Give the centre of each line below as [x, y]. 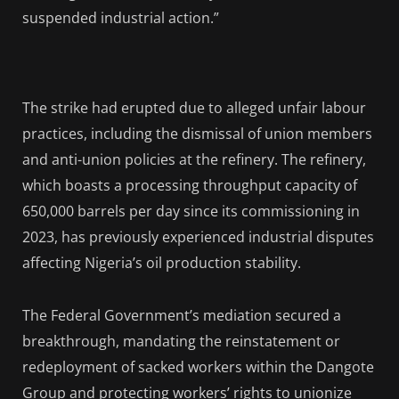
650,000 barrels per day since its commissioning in [191, 212]
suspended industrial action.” [121, 18]
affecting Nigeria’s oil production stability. [162, 263]
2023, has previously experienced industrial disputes [198, 237]
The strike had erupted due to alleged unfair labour [194, 108]
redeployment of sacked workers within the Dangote [198, 366]
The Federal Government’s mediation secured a [182, 315]
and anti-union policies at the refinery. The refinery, [194, 160]
